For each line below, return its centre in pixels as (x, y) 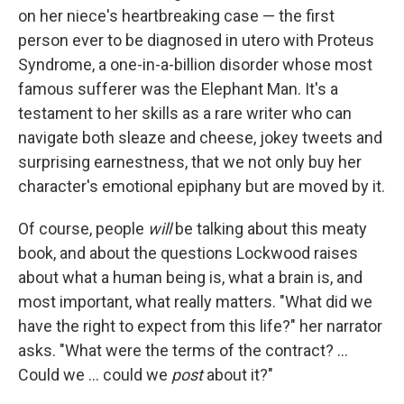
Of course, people (83, 229)
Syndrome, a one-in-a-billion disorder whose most (195, 65)
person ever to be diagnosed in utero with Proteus (196, 41)
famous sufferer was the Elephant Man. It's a (178, 89)
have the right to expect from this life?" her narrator (200, 326)
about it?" (240, 375)
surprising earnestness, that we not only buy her (190, 162)
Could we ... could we (95, 375)
